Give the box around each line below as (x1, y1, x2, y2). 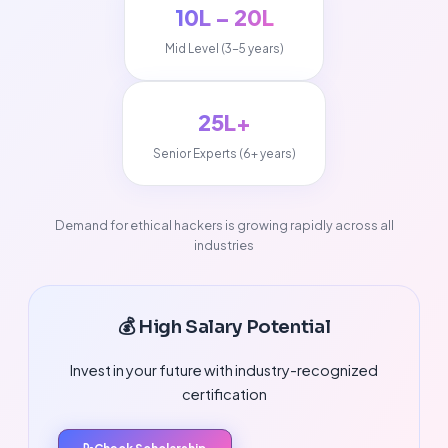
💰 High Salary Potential (117, 314, 331, 338)
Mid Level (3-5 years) (164, 41, 284, 57)
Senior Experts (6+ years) (152, 146, 296, 162)
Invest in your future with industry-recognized (70, 360, 378, 379)
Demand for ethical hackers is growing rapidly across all (54, 217, 394, 234)
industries (194, 237, 254, 254)
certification (181, 384, 267, 403)
